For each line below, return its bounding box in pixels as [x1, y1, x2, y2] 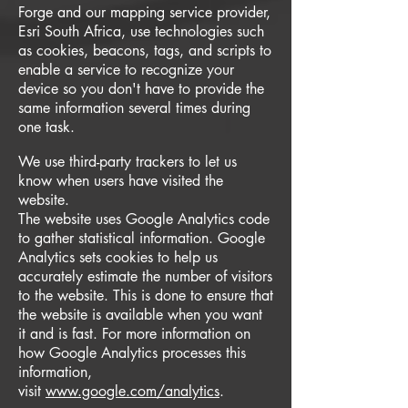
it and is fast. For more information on [18, 324, 250, 343]
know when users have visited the [18, 171, 223, 190]
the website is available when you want [18, 305, 262, 324]
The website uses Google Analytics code [18, 209, 270, 229]
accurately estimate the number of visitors [18, 267, 272, 286]
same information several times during [18, 98, 250, 117]
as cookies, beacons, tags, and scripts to [18, 41, 271, 60]
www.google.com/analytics [46, 382, 219, 401]
